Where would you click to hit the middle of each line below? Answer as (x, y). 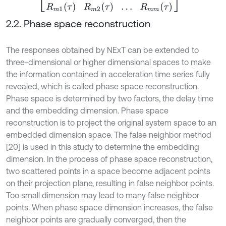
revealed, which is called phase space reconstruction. (102, 87)
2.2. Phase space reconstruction (78, 24)
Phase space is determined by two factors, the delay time (110, 99)
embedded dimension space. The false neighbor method (109, 135)
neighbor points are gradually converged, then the (96, 220)
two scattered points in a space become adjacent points (108, 171)
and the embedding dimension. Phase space (87, 111)
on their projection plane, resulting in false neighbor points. (110, 183)
